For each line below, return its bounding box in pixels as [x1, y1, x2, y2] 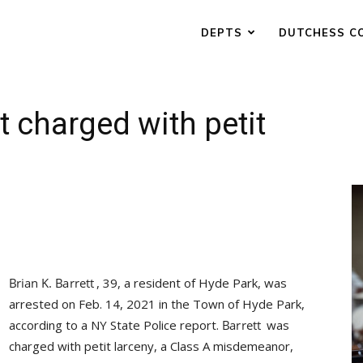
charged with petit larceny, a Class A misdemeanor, [9, 338, 293, 354]
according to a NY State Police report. [9, 317, 222, 333]
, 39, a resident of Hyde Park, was [96, 275, 287, 291]
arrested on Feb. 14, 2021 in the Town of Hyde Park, [9, 296, 305, 312]
